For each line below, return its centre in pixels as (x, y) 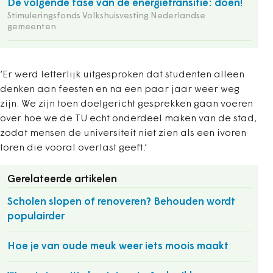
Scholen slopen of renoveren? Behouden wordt (121, 202)
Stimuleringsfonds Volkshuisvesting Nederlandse (106, 16)
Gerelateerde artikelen (62, 179)
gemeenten (32, 27)
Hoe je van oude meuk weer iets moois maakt (118, 246)
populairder (36, 216)
